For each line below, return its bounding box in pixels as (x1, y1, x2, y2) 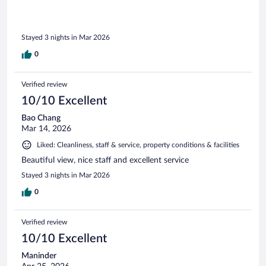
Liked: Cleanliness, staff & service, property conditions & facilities (37, 141, 239, 149)
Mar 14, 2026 (21, 125, 71, 134)
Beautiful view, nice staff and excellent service (21, 156, 189, 165)
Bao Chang (21, 114, 61, 123)
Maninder (21, 252, 56, 261)
